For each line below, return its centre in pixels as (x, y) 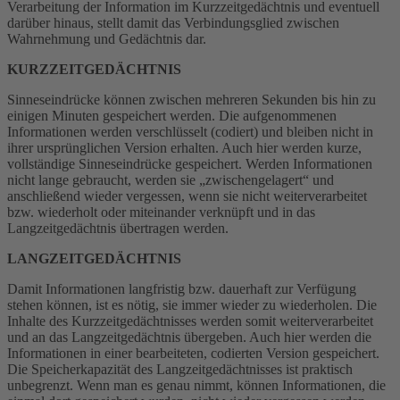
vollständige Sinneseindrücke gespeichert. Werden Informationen (190, 163)
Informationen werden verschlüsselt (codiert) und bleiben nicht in (190, 131)
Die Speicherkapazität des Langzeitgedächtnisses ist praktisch (180, 369)
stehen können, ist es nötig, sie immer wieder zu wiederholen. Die (192, 304)
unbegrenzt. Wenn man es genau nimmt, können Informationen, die (196, 385)
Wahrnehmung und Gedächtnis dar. (107, 38)
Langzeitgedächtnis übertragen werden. (118, 228)
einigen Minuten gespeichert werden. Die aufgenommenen (172, 115)
